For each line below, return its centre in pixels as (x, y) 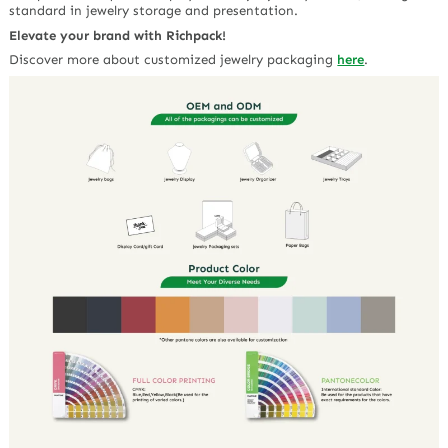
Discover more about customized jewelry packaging (173, 60)
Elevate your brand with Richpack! (118, 35)
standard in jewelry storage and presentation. (154, 11)
